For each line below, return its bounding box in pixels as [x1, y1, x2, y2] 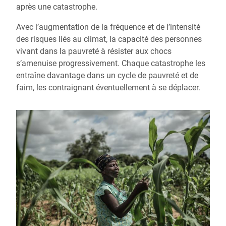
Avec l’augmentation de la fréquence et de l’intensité [16, 22, 200, 32]
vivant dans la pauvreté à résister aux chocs [16, 46, 172, 56]
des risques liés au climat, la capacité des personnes [16, 34, 202, 44]
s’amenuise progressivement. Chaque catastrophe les [16, 59, 205, 69]
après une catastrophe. [16, 2, 97, 12]
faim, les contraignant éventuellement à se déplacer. [16, 83, 200, 93]
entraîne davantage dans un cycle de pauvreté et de [16, 71, 198, 81]
